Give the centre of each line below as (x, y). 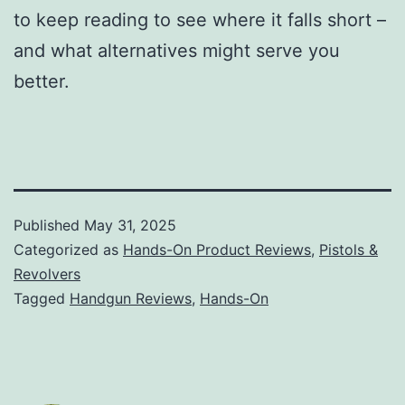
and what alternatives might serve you (177, 50)
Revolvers (47, 273)
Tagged (42, 298)
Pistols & (348, 249)
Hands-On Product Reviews (217, 249)
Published (49, 225)
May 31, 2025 (130, 225)
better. (42, 81)
